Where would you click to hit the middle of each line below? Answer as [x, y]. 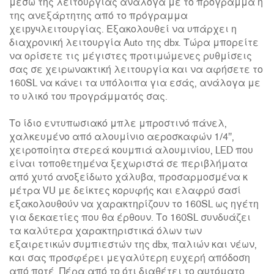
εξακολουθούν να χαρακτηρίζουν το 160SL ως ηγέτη [134, 205]
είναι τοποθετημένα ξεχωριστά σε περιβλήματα [128, 165]
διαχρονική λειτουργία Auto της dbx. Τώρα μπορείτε [134, 44]
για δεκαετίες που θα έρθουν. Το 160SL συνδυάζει [130, 219]
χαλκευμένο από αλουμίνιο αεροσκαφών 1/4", [122, 138]
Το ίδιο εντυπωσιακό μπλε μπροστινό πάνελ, [118, 124]
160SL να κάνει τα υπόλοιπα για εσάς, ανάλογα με [135, 84]
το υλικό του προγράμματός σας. [88, 98]
